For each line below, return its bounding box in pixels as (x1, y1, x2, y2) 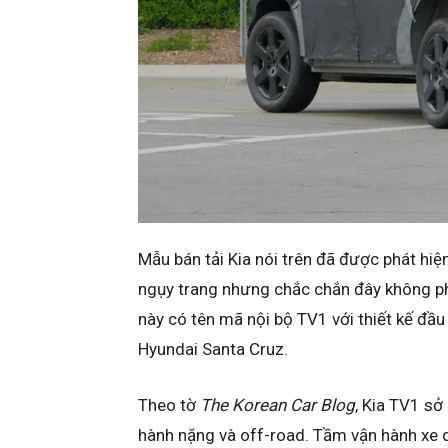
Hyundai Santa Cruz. (138, 339, 288, 360)
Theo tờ (138, 395, 200, 416)
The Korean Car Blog (200, 395, 355, 416)
